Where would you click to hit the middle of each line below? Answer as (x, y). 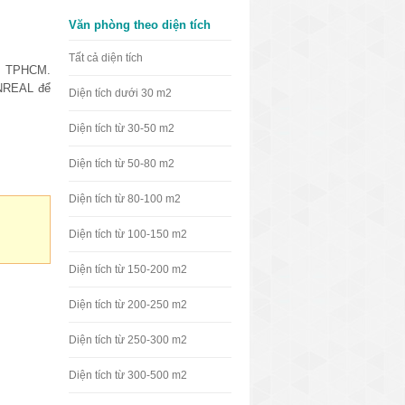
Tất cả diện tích (106, 58)
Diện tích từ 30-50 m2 (122, 128)
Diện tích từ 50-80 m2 (122, 164)
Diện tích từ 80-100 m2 (125, 199)
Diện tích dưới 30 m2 (120, 93)
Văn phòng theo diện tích (140, 25)
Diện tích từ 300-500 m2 (128, 375)
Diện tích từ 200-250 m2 (128, 305)
